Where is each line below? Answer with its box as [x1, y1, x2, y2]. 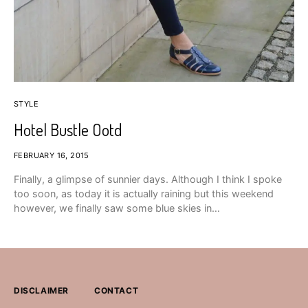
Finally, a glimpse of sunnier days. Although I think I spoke [14, 173, 282, 186]
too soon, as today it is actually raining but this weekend [14, 188, 274, 200]
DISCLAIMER [14, 285, 69, 296]
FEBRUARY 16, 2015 [14, 151, 89, 161]
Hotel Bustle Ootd [14, 119, 122, 141]
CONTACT [94, 285, 139, 296]
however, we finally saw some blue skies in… [14, 202, 220, 214]
